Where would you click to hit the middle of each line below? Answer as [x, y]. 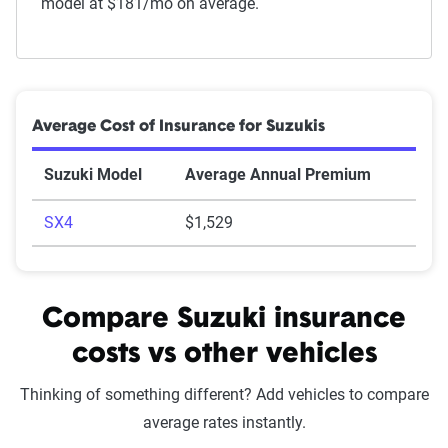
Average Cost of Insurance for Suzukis [178, 127]
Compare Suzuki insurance [224, 320]
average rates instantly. [224, 422]
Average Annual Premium [278, 174]
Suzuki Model [93, 174]
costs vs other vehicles [224, 355]
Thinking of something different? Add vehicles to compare [224, 394]
